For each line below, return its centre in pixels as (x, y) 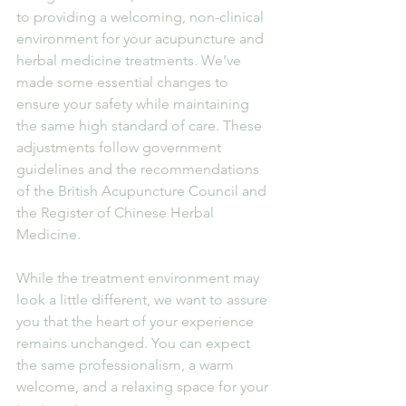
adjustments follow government (121, 147)
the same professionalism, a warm (127, 364)
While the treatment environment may (140, 277)
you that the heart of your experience (137, 321)
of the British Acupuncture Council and (143, 190)
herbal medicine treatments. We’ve (130, 60)
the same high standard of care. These (141, 125)
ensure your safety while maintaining (135, 103)
